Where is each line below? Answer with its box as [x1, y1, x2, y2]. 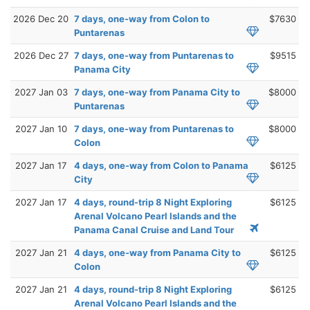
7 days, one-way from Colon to [74, 12, 210, 24]
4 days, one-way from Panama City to [74, 246, 241, 258]
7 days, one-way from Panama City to [74, 86, 240, 98]
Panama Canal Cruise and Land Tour [74, 224, 234, 235]
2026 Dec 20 [13, 12, 69, 24]
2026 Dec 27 [13, 49, 69, 61]
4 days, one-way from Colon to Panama [74, 159, 248, 171]
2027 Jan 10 [15, 122, 67, 134]
